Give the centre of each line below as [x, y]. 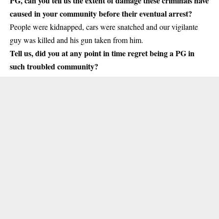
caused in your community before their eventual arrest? [101, 14]
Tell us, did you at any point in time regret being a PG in [102, 53]
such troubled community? [54, 66]
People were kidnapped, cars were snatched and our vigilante [104, 27]
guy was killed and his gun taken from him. [77, 40]
